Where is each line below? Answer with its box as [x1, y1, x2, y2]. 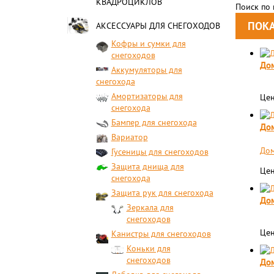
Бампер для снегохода [111, 117, 197, 128]
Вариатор [111, 131, 148, 143]
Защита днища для [111, 161, 184, 172]
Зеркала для [126, 202, 174, 213]
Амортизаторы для [111, 91, 183, 102]
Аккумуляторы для [111, 64, 182, 75]
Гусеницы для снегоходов [111, 146, 209, 157]
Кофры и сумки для [111, 38, 186, 49]
